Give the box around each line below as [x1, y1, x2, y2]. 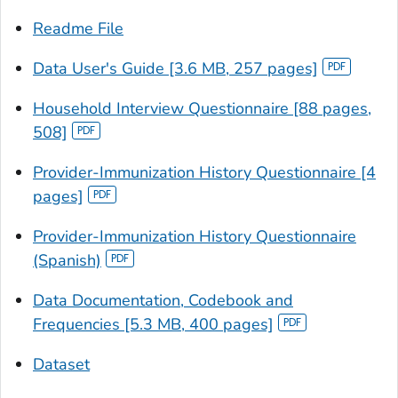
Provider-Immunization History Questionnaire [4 [33, 161, 376, 183]
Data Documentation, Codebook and [33, 289, 293, 311]
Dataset [33, 353, 90, 375]
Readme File [33, 17, 123, 39]
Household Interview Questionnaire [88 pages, [33, 97, 371, 119]
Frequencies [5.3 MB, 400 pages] [33, 313, 274, 335]
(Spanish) [33, 249, 101, 271]
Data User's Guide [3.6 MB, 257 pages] [33, 57, 318, 79]
